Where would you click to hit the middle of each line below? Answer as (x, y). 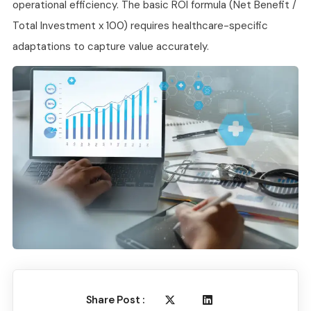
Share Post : (115, 300)
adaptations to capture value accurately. (111, 47)
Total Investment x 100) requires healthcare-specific (140, 26)
